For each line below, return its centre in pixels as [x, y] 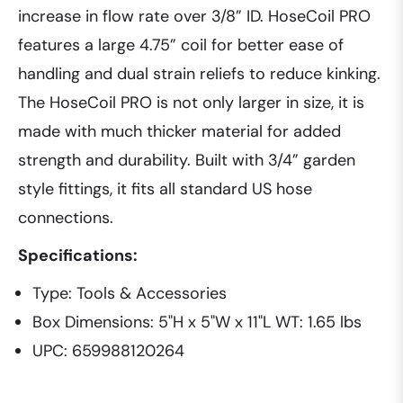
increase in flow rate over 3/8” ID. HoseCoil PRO [194, 17]
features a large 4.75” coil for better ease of [181, 45]
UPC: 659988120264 [108, 351]
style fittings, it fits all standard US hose [165, 189]
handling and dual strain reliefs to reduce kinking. [199, 74]
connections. [66, 218]
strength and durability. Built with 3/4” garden [187, 161]
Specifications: [78, 256]
